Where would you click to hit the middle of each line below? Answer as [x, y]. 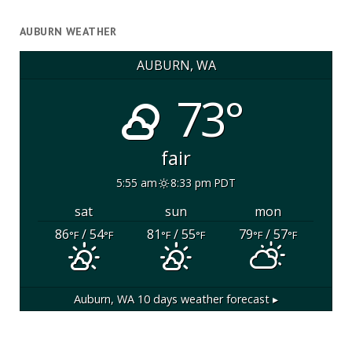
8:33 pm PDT [203, 182]
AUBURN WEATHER [68, 32]
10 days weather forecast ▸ [206, 299]
